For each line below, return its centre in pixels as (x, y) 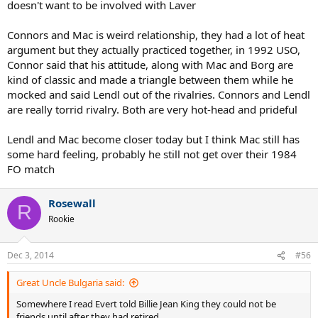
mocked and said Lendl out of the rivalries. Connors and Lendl (159, 94)
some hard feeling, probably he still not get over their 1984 (152, 154)
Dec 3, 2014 (31, 256)
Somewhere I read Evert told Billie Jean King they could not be (146, 304)
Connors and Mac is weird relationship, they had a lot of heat (156, 34)
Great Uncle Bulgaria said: (70, 283)
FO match (31, 169)
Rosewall (72, 203)
